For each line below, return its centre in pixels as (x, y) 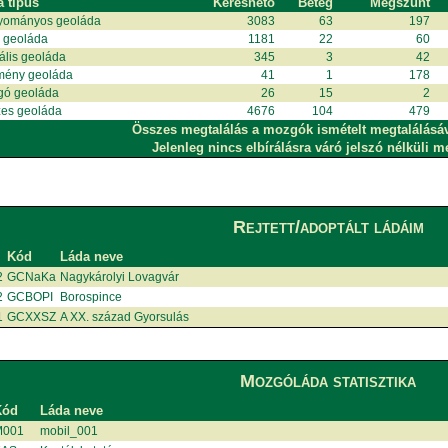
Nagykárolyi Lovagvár (120, 276)
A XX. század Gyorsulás (125, 316)
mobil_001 (69, 430)
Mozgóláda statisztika (328, 380)
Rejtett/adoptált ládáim (328, 226)
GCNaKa (32, 276)
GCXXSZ (32, 316)
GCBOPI (30, 296)
